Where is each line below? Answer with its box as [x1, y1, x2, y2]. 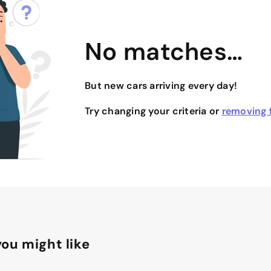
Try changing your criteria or [85, 104, 222, 117]
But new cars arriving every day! [85, 79, 237, 92]
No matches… [85, 35, 243, 67]
